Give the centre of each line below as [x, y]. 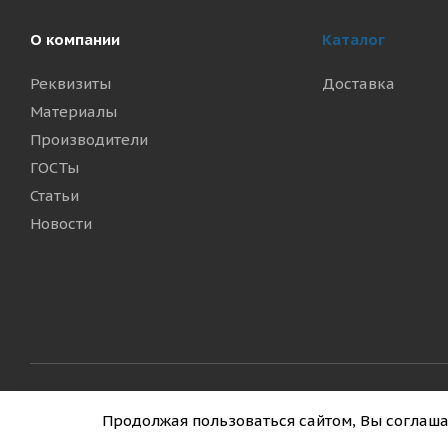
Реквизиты [70, 83]
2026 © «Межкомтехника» [128, 412]
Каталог [353, 39]
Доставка [358, 83]
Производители [89, 139]
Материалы [73, 111]
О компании [75, 39]
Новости [61, 223]
